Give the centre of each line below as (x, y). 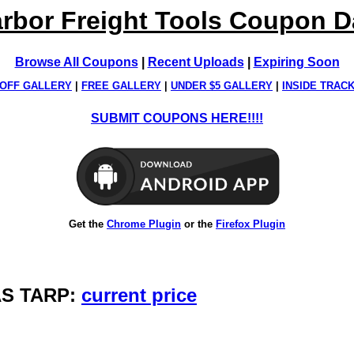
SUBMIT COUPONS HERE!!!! (177, 119)
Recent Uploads (196, 62)
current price (139, 295)
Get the (88, 224)
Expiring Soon (296, 62)
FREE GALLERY (121, 86)
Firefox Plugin (250, 224)
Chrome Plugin (144, 224)
